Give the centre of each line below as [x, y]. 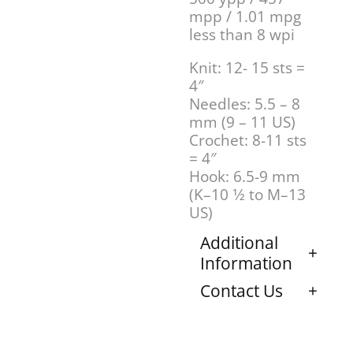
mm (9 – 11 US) [242, 122]
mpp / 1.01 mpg [245, 17]
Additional [239, 243]
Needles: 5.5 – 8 [245, 104]
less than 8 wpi [242, 35]
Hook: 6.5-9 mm [245, 176]
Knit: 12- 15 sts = [247, 68]
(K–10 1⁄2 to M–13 [247, 195]
